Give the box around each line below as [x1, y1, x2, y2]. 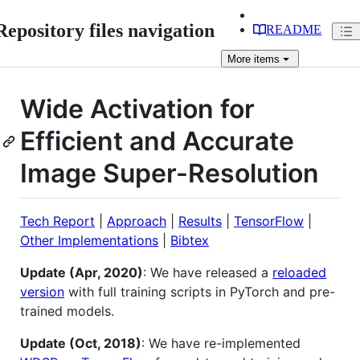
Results [178, 212, 222, 229]
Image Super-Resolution [20, 157, 319, 189]
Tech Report [20, 212, 95, 229]
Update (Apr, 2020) [20, 264, 143, 280]
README [266, 22, 321, 36]
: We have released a [143, 264, 272, 280]
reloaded [272, 264, 326, 280]
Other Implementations [20, 231, 158, 248]
